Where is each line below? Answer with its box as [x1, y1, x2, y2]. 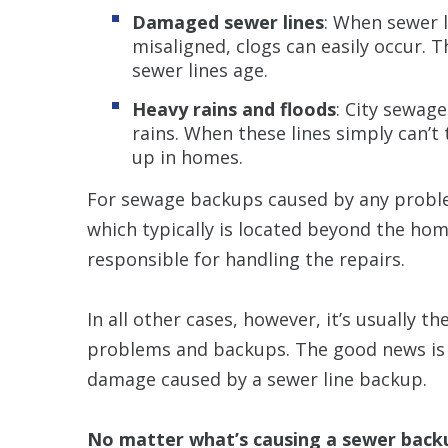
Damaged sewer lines [132, 9, 324, 34]
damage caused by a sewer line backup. [87, 366, 427, 391]
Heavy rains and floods [132, 96, 336, 121]
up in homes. [132, 144, 243, 169]
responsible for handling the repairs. [87, 246, 405, 271]
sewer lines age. [132, 57, 268, 82]
